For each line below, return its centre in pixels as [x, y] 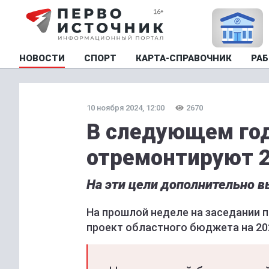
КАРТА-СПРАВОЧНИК [184, 58]
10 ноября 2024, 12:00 [125, 108]
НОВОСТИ [42, 58]
